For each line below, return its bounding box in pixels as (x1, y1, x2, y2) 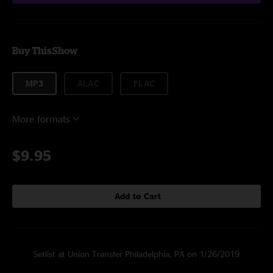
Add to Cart (114, 191, 161, 200)
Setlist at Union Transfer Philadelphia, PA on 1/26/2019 (34, 249, 239, 258)
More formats (12, 113, 70, 124)
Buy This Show (12, 45, 77, 56)
